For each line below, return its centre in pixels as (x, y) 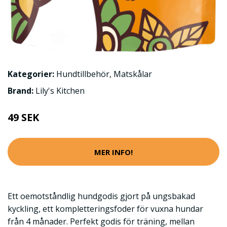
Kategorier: (31, 74)
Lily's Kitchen (60, 91)
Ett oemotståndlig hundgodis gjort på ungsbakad (101, 196)
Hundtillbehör (83, 74)
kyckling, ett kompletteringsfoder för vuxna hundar (105, 209)
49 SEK (23, 118)
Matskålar (133, 74)
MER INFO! (113, 152)
